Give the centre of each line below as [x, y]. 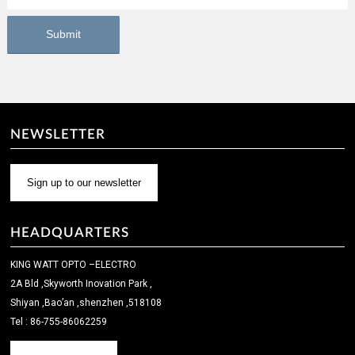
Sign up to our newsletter [84, 182]
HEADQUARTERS [70, 233]
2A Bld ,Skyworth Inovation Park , [82, 284]
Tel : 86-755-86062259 [59, 322]
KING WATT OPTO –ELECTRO [74, 265]
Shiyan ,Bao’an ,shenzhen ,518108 [86, 303]
